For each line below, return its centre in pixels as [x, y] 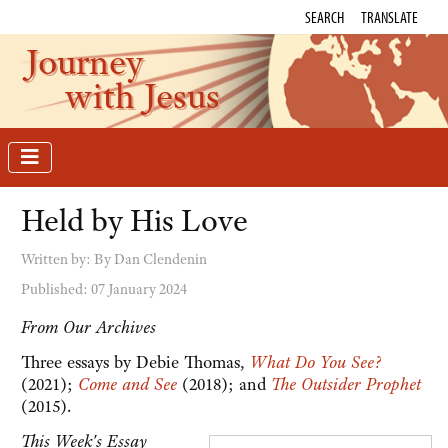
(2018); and [224, 384]
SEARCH [324, 17]
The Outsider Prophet [346, 384]
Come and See [127, 384]
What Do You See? [316, 362]
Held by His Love [134, 221]
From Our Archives [88, 327]
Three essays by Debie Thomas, [135, 362]
